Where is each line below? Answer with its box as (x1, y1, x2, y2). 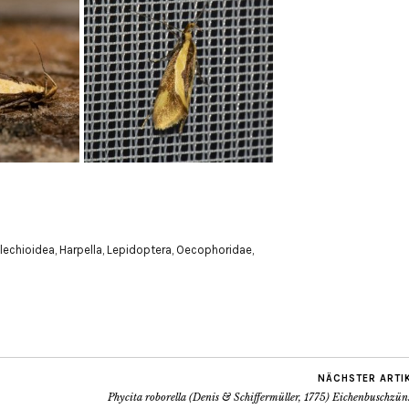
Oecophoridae (176, 242, 252, 257)
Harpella (59, 242, 102, 257)
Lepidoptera (107, 242, 172, 257)
